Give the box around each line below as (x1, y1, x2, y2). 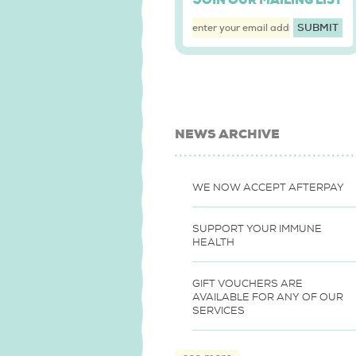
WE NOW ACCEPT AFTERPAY (192, 180, 344, 194)
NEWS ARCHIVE (175, 126, 280, 142)
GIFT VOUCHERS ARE (192, 277, 303, 290)
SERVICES (192, 304, 245, 317)
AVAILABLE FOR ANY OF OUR (192, 290, 343, 304)
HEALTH (192, 235, 234, 249)
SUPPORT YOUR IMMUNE (192, 222, 322, 235)
